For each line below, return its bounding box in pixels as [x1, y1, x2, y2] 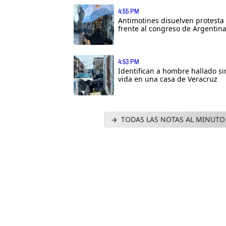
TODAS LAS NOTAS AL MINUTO [119, 114, 225, 124]
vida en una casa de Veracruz [118, 74, 217, 84]
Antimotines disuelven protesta [118, 15, 224, 25]
